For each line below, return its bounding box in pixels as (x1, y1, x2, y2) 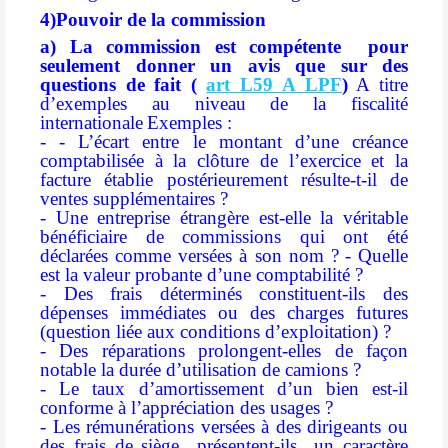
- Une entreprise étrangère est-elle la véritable (40, 207, 408, 229)
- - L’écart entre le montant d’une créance (40, 131, 408, 153)
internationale (40, 112, 143, 134)
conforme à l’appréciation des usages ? (40, 397, 333, 419)
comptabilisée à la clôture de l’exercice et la (40, 150, 408, 172)
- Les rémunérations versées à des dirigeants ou (40, 416, 408, 438)
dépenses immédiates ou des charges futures (40, 302, 408, 324)
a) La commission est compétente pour (40, 36, 408, 58)
